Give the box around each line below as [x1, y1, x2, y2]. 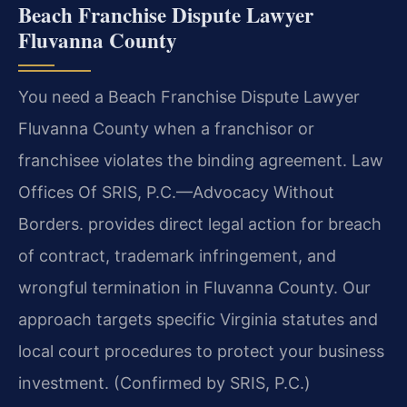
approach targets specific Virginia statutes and [18, 309, 378, 329]
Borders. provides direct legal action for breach [18, 213, 382, 233]
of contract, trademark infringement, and [18, 245, 336, 265]
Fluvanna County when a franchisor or [18, 118, 314, 138]
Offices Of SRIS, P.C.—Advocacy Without [18, 182, 334, 202]
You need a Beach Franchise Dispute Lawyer [18, 86, 360, 106]
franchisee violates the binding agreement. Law [18, 150, 383, 170]
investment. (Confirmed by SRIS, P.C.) [18, 372, 311, 392]
